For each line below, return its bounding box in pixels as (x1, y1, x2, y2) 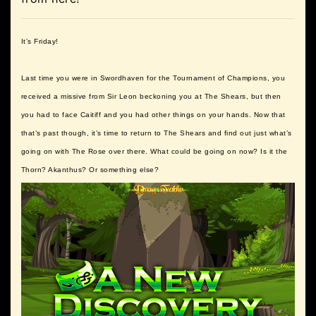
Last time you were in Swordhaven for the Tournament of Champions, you (21, 73, 286, 82)
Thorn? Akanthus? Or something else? (21, 165, 159, 174)
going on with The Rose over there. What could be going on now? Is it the (21, 147, 288, 155)
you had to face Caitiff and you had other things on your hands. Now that (21, 110, 286, 119)
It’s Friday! (21, 37, 59, 45)
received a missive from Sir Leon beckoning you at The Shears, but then (21, 92, 281, 100)
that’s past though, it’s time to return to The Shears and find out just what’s (21, 128, 292, 137)
